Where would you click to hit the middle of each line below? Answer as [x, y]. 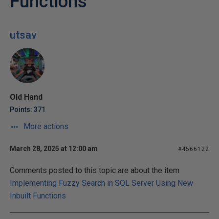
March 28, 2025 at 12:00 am [54, 149]
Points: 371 [28, 109]
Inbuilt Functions [38, 196]
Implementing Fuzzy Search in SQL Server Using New [101, 183]
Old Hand [26, 97]
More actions [45, 126]
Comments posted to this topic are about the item [95, 170]
